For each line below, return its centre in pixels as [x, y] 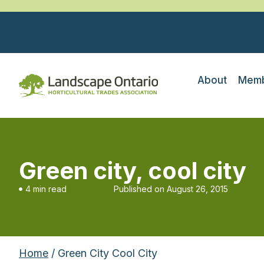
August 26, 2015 [197, 189]
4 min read [46, 189]
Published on [139, 189]
